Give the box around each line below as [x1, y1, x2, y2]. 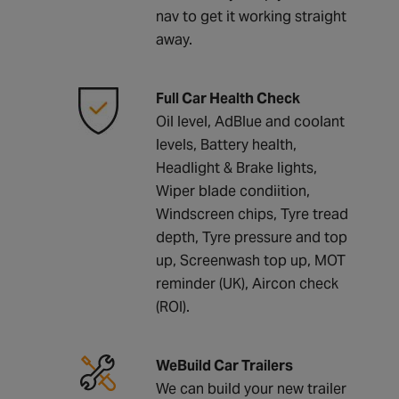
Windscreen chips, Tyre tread [156, 204, 348, 224]
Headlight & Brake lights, [156, 158, 317, 177]
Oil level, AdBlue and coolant [156, 111, 345, 131]
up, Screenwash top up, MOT [156, 250, 346, 270]
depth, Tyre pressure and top [156, 227, 347, 247]
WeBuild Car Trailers [156, 355, 293, 375]
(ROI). [156, 297, 190, 316]
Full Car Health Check [156, 88, 300, 108]
